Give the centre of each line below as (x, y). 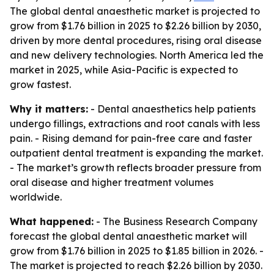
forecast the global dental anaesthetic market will (128, 236)
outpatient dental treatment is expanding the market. (136, 153)
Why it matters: (49, 109)
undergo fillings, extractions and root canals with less (135, 124)
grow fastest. (40, 84)
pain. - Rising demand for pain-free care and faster (131, 138)
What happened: (52, 221)
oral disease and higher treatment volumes (112, 182)
